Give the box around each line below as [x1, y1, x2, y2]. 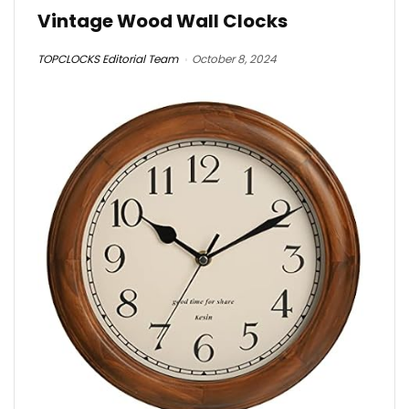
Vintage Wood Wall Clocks [37, 8, 288, 35]
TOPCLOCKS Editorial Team [37, 51, 178, 68]
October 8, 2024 [192, 51, 277, 68]
